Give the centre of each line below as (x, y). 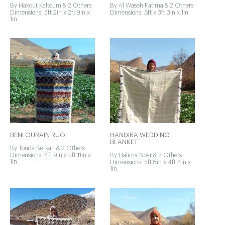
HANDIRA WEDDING (140, 135)
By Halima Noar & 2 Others (146, 155)
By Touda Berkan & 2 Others (47, 148)
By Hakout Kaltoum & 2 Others (51, 6)
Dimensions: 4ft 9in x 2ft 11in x (50, 155)
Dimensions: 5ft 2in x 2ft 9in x (50, 13)
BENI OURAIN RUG (38, 135)
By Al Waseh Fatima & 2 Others (152, 6)
